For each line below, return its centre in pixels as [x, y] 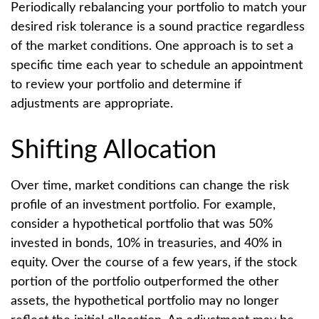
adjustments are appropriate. [92, 104]
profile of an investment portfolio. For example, [143, 205]
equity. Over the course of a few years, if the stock [154, 262]
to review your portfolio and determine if [126, 84]
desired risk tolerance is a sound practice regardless [158, 27]
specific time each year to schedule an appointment [157, 65]
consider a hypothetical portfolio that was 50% [142, 224]
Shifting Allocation [114, 150]
